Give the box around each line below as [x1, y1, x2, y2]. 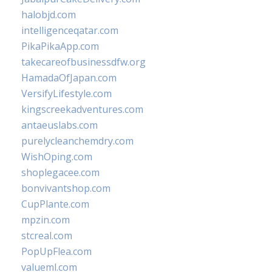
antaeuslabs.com [21, 118, 98, 132]
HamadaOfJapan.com [21, 71, 117, 84]
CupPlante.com [21, 197, 89, 211]
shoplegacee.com [21, 166, 100, 179]
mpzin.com [21, 213, 70, 226]
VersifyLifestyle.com [21, 87, 112, 100]
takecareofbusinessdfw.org [21, 55, 146, 69]
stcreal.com [21, 229, 72, 242]
